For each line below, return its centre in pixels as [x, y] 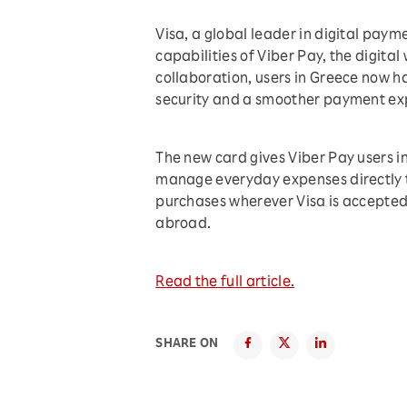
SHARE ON [187, 344]
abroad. [184, 225]
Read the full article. [225, 283]
